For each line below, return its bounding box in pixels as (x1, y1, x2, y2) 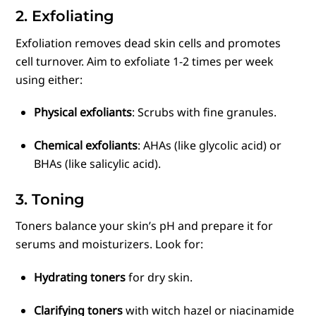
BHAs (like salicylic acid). (34, 156, 161, 172)
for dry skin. (126, 269, 193, 285)
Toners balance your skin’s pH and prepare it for (16, 217, 274, 233)
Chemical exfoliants (34, 138, 138, 154)
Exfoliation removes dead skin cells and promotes (16, 35, 281, 51)
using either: (16, 71, 83, 87)
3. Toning (16, 190, 85, 208)
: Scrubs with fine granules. (132, 104, 276, 121)
